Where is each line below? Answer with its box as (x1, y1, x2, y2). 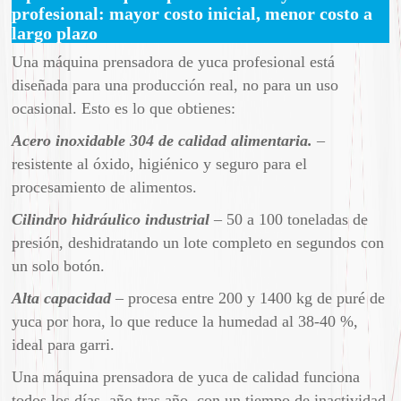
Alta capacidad (12, 289, 112, 308)
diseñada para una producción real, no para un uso (12, 76, 339, 95)
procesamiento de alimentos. (12, 178, 198, 197)
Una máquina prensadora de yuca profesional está (12, 53, 336, 72)
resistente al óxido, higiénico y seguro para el (12, 155, 308, 174)
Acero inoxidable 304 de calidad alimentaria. (12, 132, 313, 150)
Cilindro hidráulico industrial (12, 210, 210, 229)
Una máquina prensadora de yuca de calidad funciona (12, 368, 361, 387)
